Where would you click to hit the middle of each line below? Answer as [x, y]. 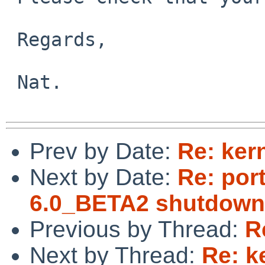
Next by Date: [104, 177]
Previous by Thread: [137, 229]
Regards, [12, 39]
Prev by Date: [104, 151]
